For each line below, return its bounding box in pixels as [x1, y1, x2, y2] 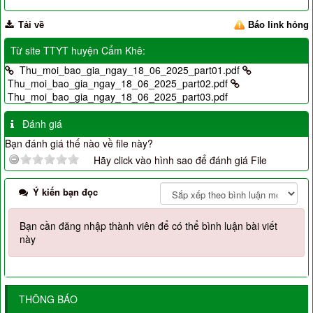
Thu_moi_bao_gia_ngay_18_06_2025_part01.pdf [20, 63, 240, 78]
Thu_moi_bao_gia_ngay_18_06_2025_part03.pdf [8, 89, 228, 104]
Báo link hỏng [248, 20, 309, 31]
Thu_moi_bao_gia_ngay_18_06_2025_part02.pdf [8, 76, 228, 91]
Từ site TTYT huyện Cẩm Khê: [10, 43, 145, 58]
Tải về [15, 20, 44, 31]
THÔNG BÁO [19, 292, 78, 307]
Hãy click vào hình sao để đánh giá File [94, 153, 267, 168]
